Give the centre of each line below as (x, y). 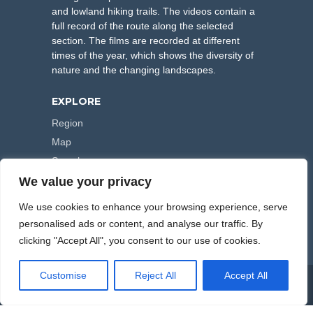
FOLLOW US (85, 192)
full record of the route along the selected (143, 26)
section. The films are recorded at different (146, 41)
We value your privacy (85, 182)
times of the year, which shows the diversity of (153, 56)
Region (67, 123)
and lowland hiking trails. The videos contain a (153, 12)
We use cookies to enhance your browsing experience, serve (153, 207)
